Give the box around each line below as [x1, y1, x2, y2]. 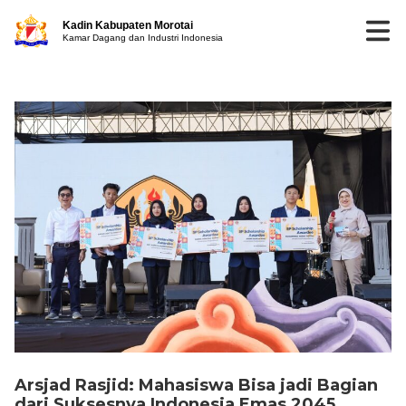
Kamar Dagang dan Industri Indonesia [63, 33, 224, 43]
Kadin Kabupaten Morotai [63, 19, 194, 33]
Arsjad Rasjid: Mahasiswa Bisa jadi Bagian [14, 375, 378, 396]
